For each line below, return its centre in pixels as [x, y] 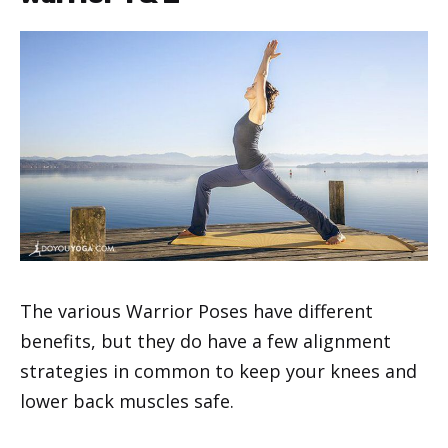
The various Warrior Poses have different [196, 310]
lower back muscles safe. [127, 400]
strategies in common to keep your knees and [218, 370]
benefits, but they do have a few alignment [205, 340]
